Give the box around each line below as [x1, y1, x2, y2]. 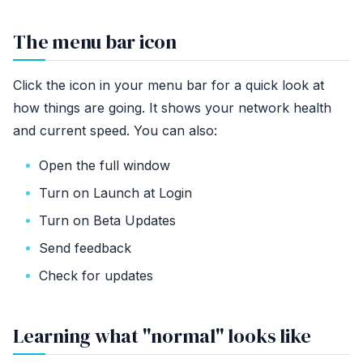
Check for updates [39, 267, 153, 284]
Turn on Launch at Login [39, 184, 192, 201]
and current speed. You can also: [13, 122, 217, 139]
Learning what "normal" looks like [13, 322, 312, 349]
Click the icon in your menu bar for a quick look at [13, 76, 324, 93]
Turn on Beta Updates [39, 211, 176, 228]
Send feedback [39, 239, 131, 256]
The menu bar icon [13, 28, 177, 55]
